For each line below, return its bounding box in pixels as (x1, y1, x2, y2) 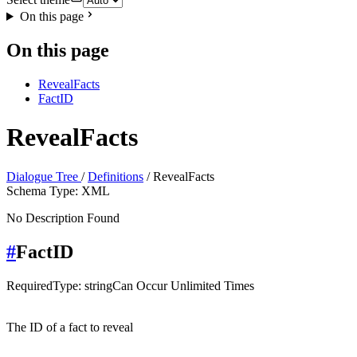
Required (6, 278, 53, 292)
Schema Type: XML (6, 183, 110, 198)
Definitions (88, 169, 143, 183)
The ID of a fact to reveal (6, 320, 133, 334)
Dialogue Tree (6, 169, 81, 183)
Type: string (53, 278, 112, 292)
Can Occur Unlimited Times (112, 278, 254, 292)
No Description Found (6, 210, 120, 225)
